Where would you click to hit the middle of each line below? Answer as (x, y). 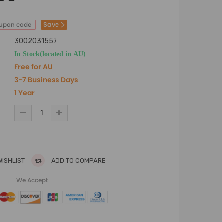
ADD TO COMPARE (78, 160)
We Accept (32, 180)
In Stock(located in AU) (50, 54)
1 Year (25, 93)
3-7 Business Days (46, 80)
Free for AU (33, 67)
